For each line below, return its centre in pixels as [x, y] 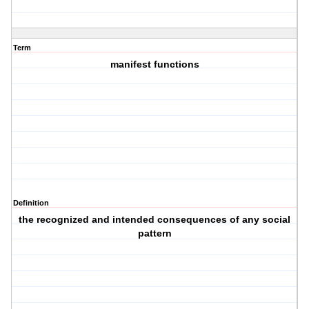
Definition [31, 203]
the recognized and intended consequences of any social [155, 220]
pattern [154, 233]
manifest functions [154, 64]
